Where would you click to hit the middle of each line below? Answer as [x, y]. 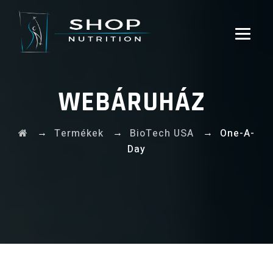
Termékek [79, 133]
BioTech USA [162, 133]
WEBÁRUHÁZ [132, 102]
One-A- [237, 133]
